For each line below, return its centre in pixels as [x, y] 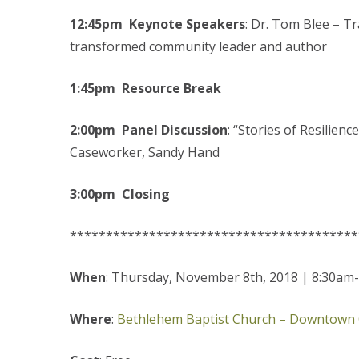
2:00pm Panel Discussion [149, 130]
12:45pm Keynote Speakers [157, 24]
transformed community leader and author [198, 46]
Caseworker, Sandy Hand [145, 152]
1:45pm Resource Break [145, 88]
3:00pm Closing [120, 194]
